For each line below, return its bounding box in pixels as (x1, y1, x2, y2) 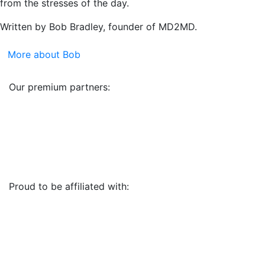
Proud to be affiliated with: (9, 180, 129, 192)
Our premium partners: (9, 80, 110, 93)
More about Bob (8, 48, 80, 60)
